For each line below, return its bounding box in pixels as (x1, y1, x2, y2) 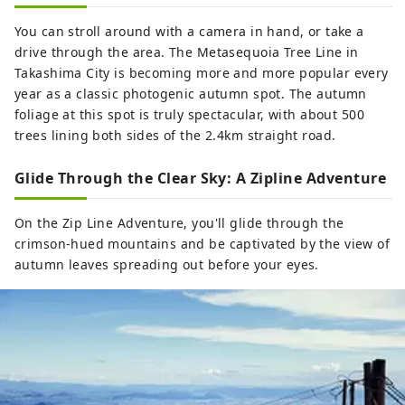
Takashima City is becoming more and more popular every (14, 64, 389, 82)
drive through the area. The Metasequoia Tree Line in (14, 43, 359, 61)
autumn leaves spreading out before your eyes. (14, 256, 319, 274)
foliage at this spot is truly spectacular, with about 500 (14, 106, 364, 124)
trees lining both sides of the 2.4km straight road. (14, 127, 336, 145)
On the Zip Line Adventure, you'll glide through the (14, 214, 344, 232)
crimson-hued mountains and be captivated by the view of (14, 235, 391, 253)
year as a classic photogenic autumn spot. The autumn (14, 85, 367, 103)
